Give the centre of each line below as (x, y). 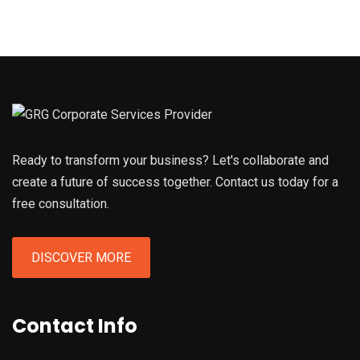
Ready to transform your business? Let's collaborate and (170, 161)
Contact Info (75, 326)
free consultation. (61, 204)
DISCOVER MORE (81, 258)
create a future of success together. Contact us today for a (175, 182)
